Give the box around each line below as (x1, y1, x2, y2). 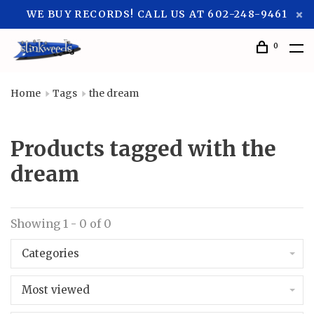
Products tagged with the (11, 135, 276, 162)
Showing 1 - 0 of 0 (11, 217, 111, 231)
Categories (22, 247, 79, 260)
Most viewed (22, 283, 90, 296)
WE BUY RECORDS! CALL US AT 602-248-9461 (26, 8, 288, 20)
